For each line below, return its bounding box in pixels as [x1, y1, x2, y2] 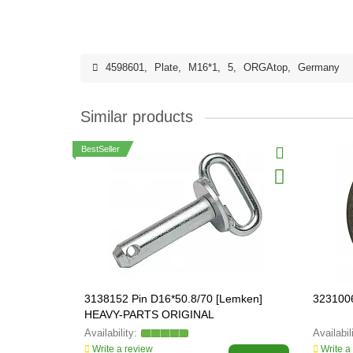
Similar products [80, 108, 193, 125]
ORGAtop [243, 62, 288, 73]
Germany [298, 62, 340, 73]
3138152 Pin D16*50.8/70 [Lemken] [84, 292, 262, 305]
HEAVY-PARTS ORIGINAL [84, 308, 214, 321]
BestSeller [81, 144, 120, 154]
